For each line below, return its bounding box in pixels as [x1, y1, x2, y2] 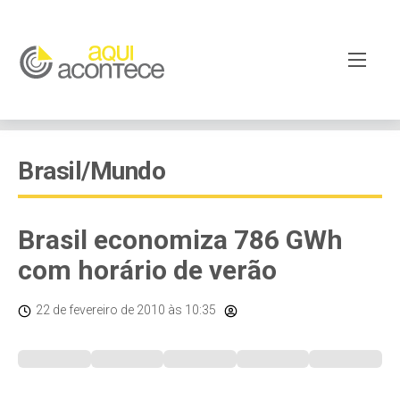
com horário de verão [18, 254, 277, 286]
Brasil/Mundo [18, 156, 165, 186]
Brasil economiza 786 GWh [18, 224, 343, 255]
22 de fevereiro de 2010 [36, 303, 165, 317]
